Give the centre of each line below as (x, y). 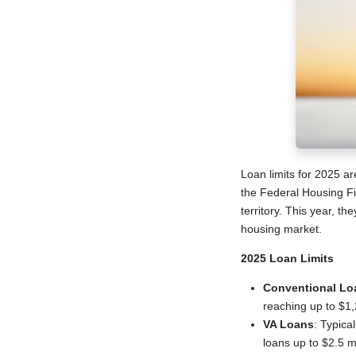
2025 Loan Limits (287, 258)
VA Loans (288, 324)
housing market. (281, 229)
